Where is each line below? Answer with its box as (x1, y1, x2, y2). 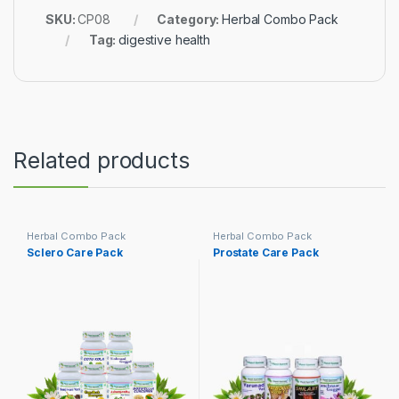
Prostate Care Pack (212, 245, 319, 259)
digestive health (118, 32, 210, 48)
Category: (157, 12, 223, 28)
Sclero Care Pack (26, 245, 123, 259)
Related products (13, 147, 190, 175)
